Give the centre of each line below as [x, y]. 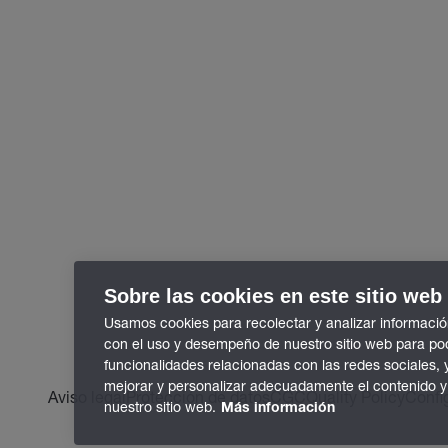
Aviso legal [87, 396]
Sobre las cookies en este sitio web [273, 296]
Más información [278, 409]
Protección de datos [198, 396]
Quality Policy [355, 396]
